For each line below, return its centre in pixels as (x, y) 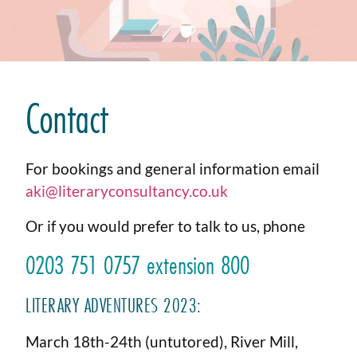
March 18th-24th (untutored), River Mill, (162, 341)
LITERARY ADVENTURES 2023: (114, 305)
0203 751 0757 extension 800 (138, 265)
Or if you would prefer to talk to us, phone (166, 226)
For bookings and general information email (173, 169)
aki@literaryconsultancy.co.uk (127, 191)
